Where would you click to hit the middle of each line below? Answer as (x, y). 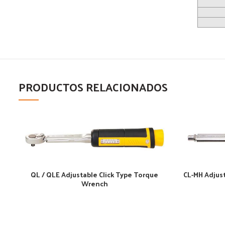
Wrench (94, 184)
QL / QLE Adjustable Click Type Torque (95, 175)
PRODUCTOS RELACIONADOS (93, 87)
